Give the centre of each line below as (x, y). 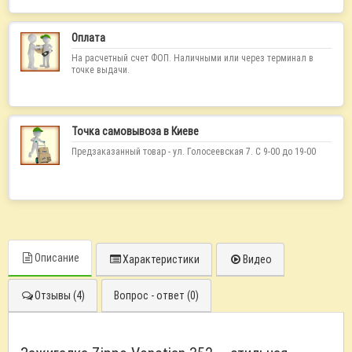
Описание (57, 258)
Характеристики (161, 259)
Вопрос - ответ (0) (156, 295)
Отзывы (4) (60, 295)
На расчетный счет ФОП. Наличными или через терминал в (192, 58)
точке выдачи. (101, 70)
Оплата (88, 38)
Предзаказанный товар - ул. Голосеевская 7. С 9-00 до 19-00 (194, 151)
